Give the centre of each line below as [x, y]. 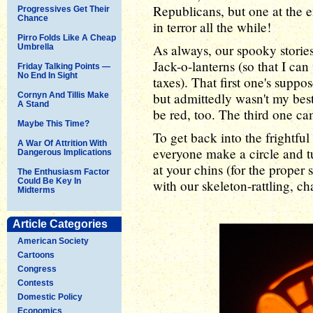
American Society [53, 241]
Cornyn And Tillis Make [63, 95]
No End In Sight [48, 75]
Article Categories [60, 224]
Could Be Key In [49, 181]
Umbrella [36, 46]
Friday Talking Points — [64, 66]
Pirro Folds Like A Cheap [67, 37]
